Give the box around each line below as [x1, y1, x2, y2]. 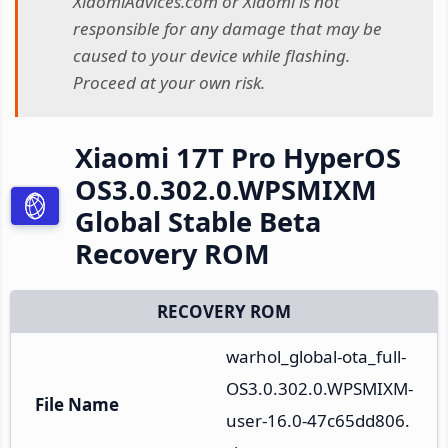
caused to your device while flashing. [73, 44, 350, 68]
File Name [35, 392, 119, 416]
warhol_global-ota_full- [226, 344, 406, 368]
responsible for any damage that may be [73, 17, 382, 41]
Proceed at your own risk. [73, 71, 265, 95]
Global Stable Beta [75, 202, 321, 240]
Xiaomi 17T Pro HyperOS [75, 138, 401, 176]
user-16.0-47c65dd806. [226, 408, 410, 432]
